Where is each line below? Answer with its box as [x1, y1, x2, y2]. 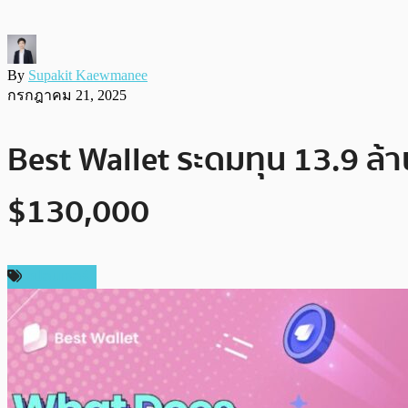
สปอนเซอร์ [25, 264, 89, 289]
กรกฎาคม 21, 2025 [7, 87, 127, 103]
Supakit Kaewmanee [28, 66, 148, 83]
